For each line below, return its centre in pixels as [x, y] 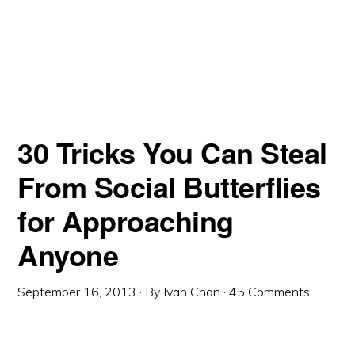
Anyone [68, 254]
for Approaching [126, 220]
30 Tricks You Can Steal [172, 152]
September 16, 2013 [77, 291]
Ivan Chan [192, 291]
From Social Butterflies [169, 186]
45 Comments [270, 291]
